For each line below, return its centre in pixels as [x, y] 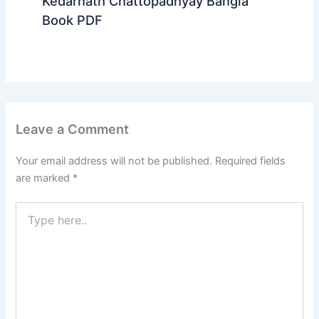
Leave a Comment [73, 129]
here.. [28, 222]
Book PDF [72, 20]
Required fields [251, 161]
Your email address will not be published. [114, 161]
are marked [45, 178]
